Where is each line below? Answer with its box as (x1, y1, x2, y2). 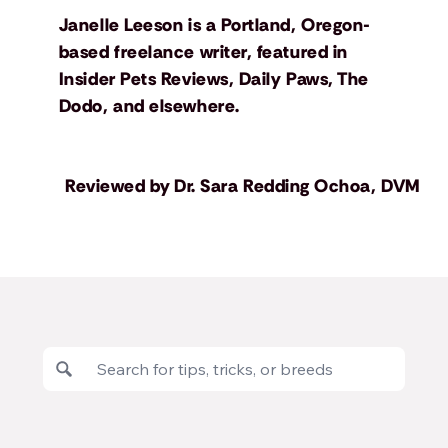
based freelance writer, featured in (58, 40, 348, 65)
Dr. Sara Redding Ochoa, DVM (174, 174, 421, 199)
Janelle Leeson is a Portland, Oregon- (58, 13, 371, 38)
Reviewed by (65, 174, 171, 199)
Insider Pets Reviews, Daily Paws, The (58, 67, 369, 92)
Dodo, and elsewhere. (58, 94, 240, 119)
